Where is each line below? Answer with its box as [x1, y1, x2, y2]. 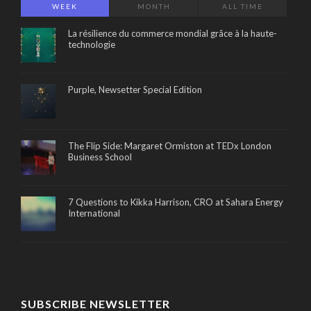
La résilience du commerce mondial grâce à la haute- [68, 27, 277, 39]
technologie [68, 38, 115, 50]
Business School [68, 151, 132, 162]
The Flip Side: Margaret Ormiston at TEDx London [68, 140, 271, 151]
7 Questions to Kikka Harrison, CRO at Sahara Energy [68, 196, 283, 208]
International [68, 207, 120, 219]
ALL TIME [222, 1, 264, 10]
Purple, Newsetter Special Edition [68, 83, 202, 95]
